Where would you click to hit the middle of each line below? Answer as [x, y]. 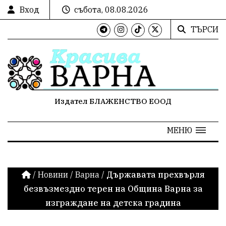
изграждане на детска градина [113, 203]
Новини [53, 174]
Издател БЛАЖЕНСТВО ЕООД [113, 101]
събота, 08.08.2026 [111, 10]
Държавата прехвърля [155, 174]
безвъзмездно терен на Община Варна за [113, 188]
